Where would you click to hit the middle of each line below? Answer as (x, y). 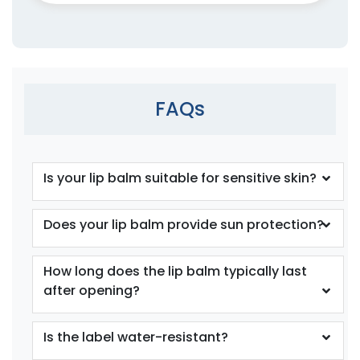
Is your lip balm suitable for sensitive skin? (180, 178)
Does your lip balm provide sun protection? (184, 224)
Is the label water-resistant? (136, 337)
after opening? (92, 290)
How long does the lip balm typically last (175, 271)
